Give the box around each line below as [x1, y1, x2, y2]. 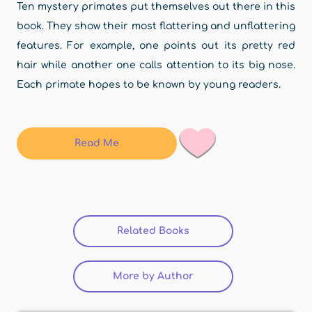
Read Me [75, 138, 119, 148]
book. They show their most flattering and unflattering [17, 21, 295, 31]
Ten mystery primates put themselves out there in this [17, 1, 295, 12]
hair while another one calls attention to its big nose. [17, 60, 295, 70]
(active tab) [189, 226, 246, 237]
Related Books [117, 226, 189, 237]
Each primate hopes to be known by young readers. [17, 79, 281, 90]
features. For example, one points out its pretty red [17, 40, 295, 51]
